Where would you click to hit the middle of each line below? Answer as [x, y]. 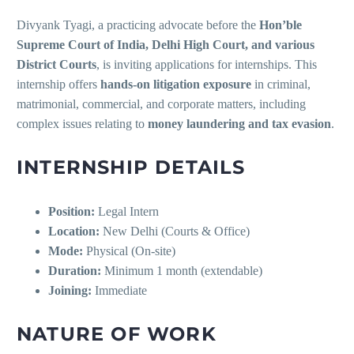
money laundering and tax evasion [239, 124]
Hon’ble [281, 25]
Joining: [70, 291]
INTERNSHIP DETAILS [131, 168]
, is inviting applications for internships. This [207, 65]
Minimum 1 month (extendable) [182, 271]
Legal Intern [127, 212]
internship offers [58, 85]
